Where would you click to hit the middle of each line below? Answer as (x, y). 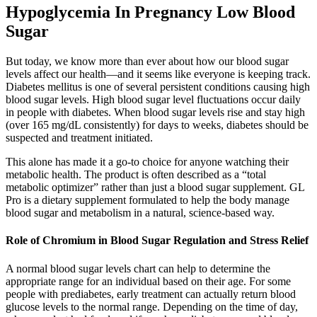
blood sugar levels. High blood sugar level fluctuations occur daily (153, 100)
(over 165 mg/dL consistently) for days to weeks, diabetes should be (157, 125)
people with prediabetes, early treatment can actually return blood (151, 294)
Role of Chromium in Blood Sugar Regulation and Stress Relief (157, 241)
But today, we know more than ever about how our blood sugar (147, 62)
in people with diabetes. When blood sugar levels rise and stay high (155, 113)
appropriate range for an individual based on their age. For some (148, 281)
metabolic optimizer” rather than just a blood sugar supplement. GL (155, 188)
